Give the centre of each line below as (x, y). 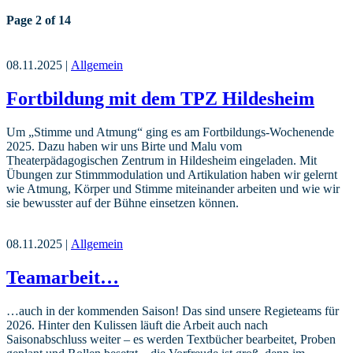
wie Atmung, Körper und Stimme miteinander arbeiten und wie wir (173, 188)
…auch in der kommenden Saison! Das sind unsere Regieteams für (173, 310)
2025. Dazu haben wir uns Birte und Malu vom (124, 146)
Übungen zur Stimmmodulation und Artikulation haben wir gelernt (172, 174)
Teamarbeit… (63, 277)
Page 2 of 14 (39, 20)
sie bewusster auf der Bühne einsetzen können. (123, 203)
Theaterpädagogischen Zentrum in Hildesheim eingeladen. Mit (162, 160)
